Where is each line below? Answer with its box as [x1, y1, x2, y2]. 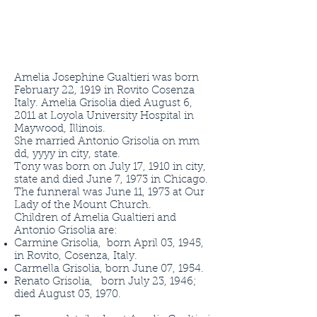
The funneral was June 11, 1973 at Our [14, 188, 204, 198]
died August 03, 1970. [14, 289, 121, 300]
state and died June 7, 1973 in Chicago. [14, 175, 208, 185]
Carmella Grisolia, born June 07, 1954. [14, 264, 204, 275]
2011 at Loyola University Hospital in [14, 111, 194, 122]
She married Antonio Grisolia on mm [14, 137, 200, 147]
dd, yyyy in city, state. [14, 149, 120, 160]
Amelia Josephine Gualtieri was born [14, 73, 199, 83]
